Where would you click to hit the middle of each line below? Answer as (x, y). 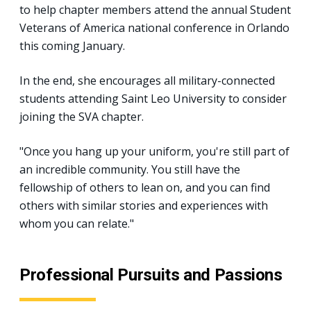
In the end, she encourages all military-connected (147, 80)
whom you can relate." (77, 223)
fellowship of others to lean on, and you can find (145, 187)
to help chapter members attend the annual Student (155, 9)
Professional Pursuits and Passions (151, 275)
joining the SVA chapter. (82, 116)
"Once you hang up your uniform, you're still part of (154, 151)
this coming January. (72, 45)
